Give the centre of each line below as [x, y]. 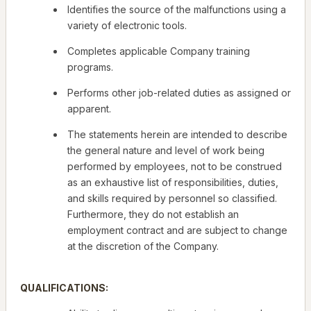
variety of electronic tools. [127, 26]
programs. [90, 67]
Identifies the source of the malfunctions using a [177, 10]
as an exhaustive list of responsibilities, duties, [173, 183]
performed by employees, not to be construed [175, 167]
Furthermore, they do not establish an [153, 215]
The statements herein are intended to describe [177, 135]
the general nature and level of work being [166, 151]
